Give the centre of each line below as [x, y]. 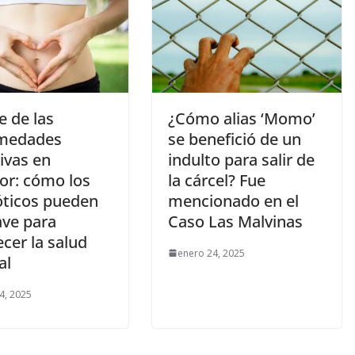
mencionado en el [233, 200]
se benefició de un [235, 139]
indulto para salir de [241, 159]
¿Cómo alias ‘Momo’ [242, 118]
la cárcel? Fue [217, 180]
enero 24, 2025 [211, 253]
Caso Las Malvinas [235, 221]
